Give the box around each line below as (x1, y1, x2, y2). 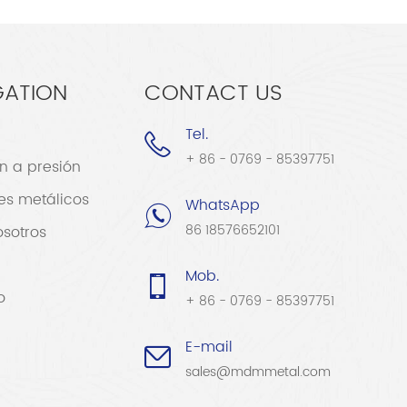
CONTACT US (144, 75, 283, 113)
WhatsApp (184, 194, 260, 218)
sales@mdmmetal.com (184, 362, 331, 383)
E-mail (184, 335, 233, 360)
